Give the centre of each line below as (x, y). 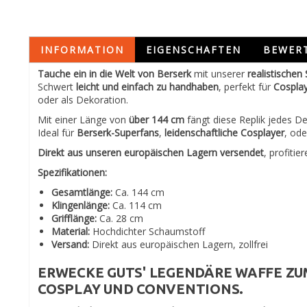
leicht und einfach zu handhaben (147, 87)
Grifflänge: (74, 218)
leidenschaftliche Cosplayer (224, 133)
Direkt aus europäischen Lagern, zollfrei (179, 244)
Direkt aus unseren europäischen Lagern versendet (151, 152)
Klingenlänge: (81, 205)
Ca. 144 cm (138, 192)
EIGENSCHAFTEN (194, 50)
